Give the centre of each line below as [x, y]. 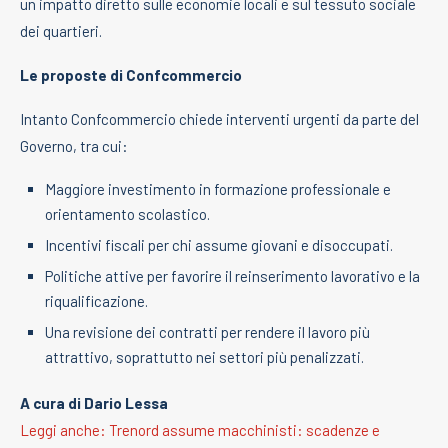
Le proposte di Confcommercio [131, 74]
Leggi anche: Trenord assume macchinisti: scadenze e [200, 429]
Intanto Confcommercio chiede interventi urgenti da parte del [219, 118]
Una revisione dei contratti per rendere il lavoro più [207, 331]
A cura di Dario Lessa [94, 402]
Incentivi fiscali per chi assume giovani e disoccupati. [219, 244]
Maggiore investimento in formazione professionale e [218, 188]
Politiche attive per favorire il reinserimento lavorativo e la [232, 275]
